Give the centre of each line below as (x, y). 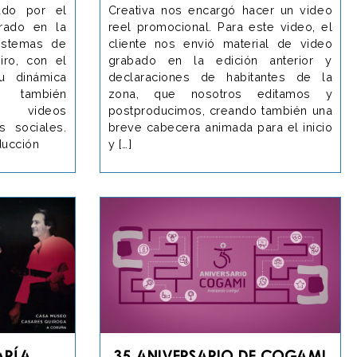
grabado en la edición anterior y (220, 60)
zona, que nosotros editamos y (220, 93)
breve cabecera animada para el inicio (220, 127)
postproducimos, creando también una (220, 110)
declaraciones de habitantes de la (220, 76)
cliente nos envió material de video (220, 43)
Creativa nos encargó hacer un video (220, 10)
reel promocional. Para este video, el (220, 26)
